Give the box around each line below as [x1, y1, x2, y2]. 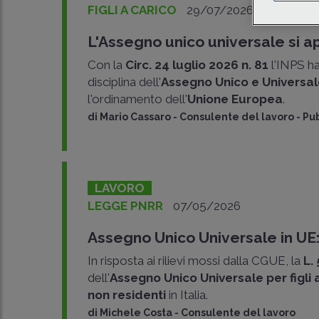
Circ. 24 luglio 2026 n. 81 [125, 58, 272, 72]
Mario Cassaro [100, 111, 172, 122]
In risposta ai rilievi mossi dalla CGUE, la [88, 253, 304, 268]
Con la [88, 58, 126, 72]
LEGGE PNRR [88, 199, 164, 213]
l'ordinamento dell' [88, 92, 188, 106]
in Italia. [169, 288, 209, 302]
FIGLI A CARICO [88, 3, 177, 17]
